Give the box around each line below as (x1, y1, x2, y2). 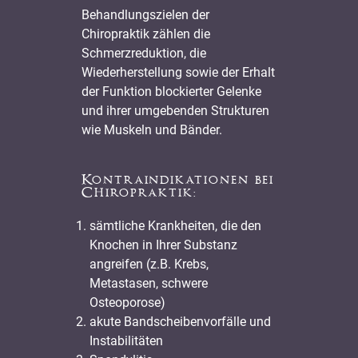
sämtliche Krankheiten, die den (89, 217, 262, 233)
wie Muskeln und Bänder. (82, 121, 223, 137)
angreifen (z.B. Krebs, (89, 256, 209, 272)
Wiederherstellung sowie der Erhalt (82, 64, 276, 80)
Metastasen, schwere (89, 275, 209, 291)
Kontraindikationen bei (82, 173, 275, 189)
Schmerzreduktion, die (82, 45, 207, 61)
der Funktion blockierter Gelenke (82, 83, 262, 99)
